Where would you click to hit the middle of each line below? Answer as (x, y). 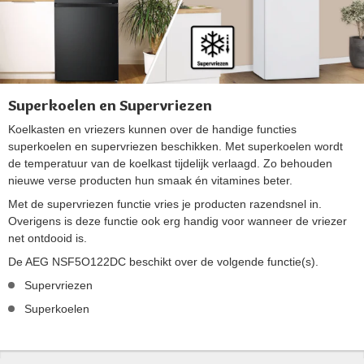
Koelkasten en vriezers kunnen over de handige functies (152, 129)
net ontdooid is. (48, 238)
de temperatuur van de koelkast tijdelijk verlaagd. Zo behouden (170, 163)
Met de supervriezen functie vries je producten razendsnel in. (165, 204)
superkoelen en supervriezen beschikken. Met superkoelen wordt (175, 146)
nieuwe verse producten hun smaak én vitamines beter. (150, 180)
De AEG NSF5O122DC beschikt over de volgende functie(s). (163, 261)
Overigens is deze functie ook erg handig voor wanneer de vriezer (178, 221)
